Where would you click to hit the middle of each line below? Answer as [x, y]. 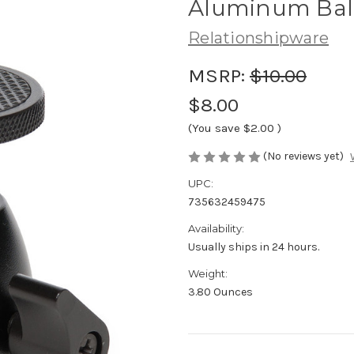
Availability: [216, 229]
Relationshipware [258, 38]
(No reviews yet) [303, 156]
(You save [214, 128]
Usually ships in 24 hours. [254, 247]
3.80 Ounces [220, 292]
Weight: [208, 274]
